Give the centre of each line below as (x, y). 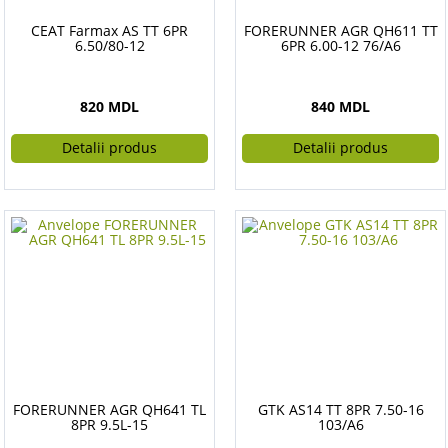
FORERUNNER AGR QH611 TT (340, 30)
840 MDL (340, 106)
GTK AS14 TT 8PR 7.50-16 (340, 409)
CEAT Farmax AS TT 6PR (109, 30)
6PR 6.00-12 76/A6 (340, 45)
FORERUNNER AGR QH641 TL (109, 409)
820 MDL (109, 106)
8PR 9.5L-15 (109, 424)
